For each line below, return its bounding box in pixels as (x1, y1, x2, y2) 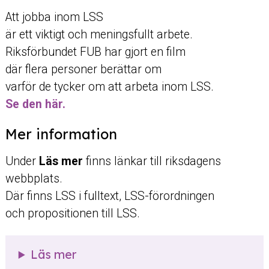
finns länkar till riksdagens (85, 154, 221, 169)
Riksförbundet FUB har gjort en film (5, 44, 186, 59)
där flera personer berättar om (5, 62, 162, 76)
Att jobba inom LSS (5, 10, 103, 24)
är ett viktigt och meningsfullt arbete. (5, 27, 193, 41)
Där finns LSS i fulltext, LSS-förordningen (5, 189, 214, 204)
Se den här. (5, 97, 65, 111)
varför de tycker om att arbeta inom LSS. (5, 79, 214, 94)
